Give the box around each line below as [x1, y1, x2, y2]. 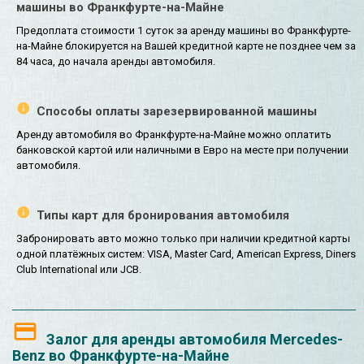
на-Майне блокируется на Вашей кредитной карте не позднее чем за [16, 39, 356, 52]
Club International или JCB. [16, 263, 141, 276]
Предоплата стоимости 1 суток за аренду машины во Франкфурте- [16, 24, 351, 37]
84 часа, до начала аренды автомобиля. [16, 54, 215, 67]
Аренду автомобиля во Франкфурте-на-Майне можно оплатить [16, 128, 331, 141]
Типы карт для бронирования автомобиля [37, 208, 289, 223]
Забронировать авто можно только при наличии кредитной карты [16, 232, 350, 245]
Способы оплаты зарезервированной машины [37, 104, 317, 119]
